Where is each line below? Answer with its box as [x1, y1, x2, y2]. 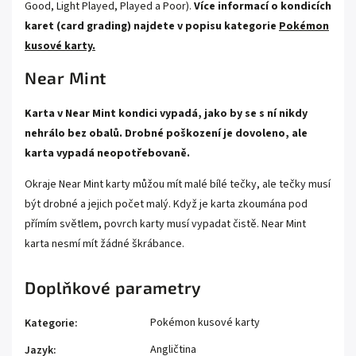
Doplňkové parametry [25, 277, 202, 297]
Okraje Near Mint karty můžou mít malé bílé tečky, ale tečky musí [25, 176, 331, 192]
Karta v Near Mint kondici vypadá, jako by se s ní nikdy [25, 105, 308, 122]
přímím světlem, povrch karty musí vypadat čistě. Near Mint [25, 215, 306, 232]
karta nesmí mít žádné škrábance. [25, 235, 184, 252]
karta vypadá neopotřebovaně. [25, 145, 190, 161]
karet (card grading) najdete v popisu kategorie [25, 17, 277, 34]
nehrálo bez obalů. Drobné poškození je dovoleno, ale [25, 125, 308, 141]
